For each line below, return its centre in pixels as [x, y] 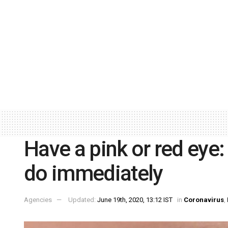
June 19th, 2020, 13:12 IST [135, 200]
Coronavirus [204, 200]
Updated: [83, 200]
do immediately [93, 173]
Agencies [38, 200]
